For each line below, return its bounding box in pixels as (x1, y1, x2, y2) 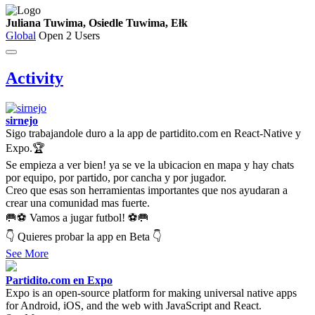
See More (6, 247, 49, 259)
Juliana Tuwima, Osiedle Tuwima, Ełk (6, 17, 188, 29)
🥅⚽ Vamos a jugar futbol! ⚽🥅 (6, 211, 149, 224)
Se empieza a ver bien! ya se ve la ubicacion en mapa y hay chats (6, 158, 294, 171)
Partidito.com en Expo (6, 274, 112, 286)
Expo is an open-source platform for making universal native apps (6, 286, 297, 299)
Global (6, 30, 36, 41)
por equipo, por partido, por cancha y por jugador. (6, 171, 226, 184)
